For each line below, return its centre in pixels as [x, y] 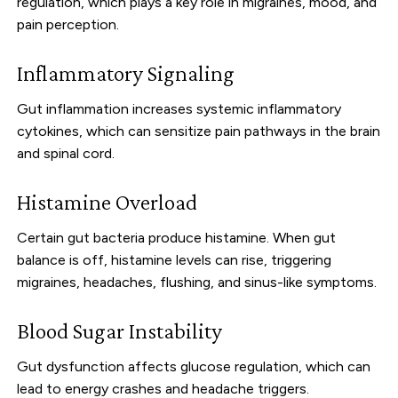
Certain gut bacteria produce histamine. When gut [177, 237]
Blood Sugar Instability [120, 330]
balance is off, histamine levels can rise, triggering [175, 259]
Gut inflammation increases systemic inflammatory [179, 108]
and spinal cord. [66, 153]
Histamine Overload [107, 202]
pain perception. [68, 24]
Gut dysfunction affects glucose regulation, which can [194, 366]
